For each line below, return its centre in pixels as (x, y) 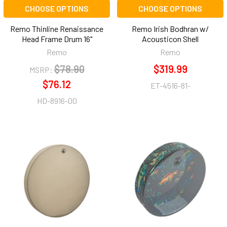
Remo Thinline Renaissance (57, 29)
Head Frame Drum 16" (57, 39)
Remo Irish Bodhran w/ (170, 29)
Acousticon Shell (170, 39)
